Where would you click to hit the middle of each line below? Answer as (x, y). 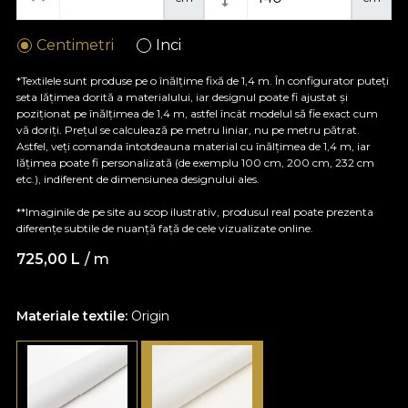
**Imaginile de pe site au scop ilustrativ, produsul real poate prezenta (195, 211)
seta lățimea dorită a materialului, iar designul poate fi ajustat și (182, 97)
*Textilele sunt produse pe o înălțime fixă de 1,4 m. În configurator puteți (203, 80)
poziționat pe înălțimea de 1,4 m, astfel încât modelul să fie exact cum (197, 113)
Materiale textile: (74, 316)
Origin (150, 316)
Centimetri (76, 45)
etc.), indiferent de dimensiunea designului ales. (138, 178)
